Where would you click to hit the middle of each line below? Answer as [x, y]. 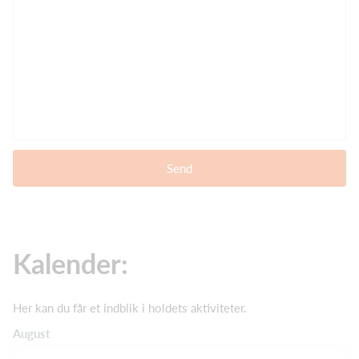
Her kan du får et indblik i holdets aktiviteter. [130, 307]
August [32, 334]
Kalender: [71, 263]
